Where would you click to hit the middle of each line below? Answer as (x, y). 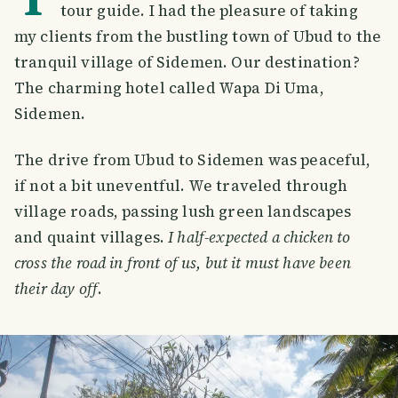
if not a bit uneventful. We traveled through (181, 185)
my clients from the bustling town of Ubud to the (198, 36)
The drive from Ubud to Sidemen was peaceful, (193, 159)
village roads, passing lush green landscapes (183, 211)
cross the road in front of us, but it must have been (183, 263)
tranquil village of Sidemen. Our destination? (187, 62)
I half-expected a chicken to (259, 237)
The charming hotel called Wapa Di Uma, (169, 88)
